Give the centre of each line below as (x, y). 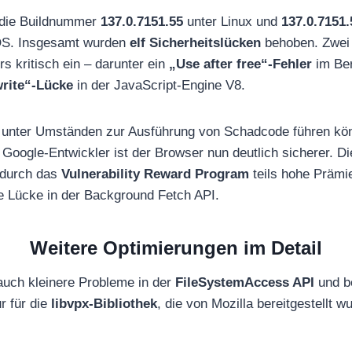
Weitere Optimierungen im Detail (176, 247)
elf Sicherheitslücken (195, 42)
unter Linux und (232, 21)
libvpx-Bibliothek (104, 303)
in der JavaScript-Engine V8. (159, 85)
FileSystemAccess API (245, 282)
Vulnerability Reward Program (155, 174)
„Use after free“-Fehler (240, 64)
